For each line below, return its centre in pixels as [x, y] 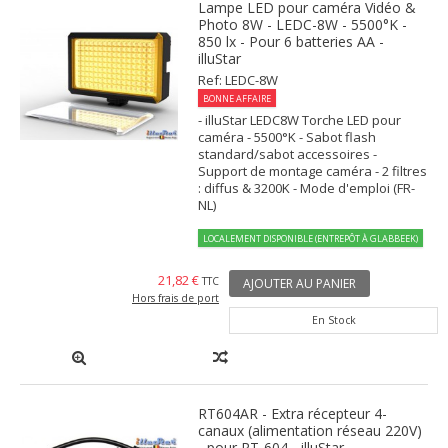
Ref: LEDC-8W [238, 80]
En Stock [333, 320]
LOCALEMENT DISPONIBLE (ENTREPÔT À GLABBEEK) [311, 239]
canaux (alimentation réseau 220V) [310, 431]
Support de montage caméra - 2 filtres [313, 171]
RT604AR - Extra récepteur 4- [293, 414]
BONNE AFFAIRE [237, 99]
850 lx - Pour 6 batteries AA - [291, 42]
